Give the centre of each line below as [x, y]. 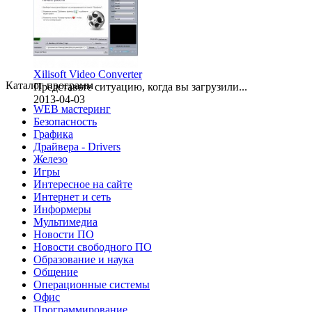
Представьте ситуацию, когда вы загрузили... [140, 87]
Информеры [62, 210]
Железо [50, 159]
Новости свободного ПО [93, 247]
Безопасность [65, 122]
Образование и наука [84, 260]
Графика [53, 134]
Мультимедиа [65, 222]
